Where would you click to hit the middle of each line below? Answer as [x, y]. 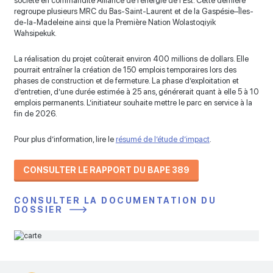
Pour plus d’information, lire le [64, 140]
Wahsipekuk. [35, 34]
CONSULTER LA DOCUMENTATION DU [115, 201]
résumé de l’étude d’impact [162, 140]
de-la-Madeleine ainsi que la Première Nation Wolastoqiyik [115, 23]
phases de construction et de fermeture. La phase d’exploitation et [126, 81]
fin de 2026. [35, 114]
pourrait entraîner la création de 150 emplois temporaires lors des [125, 70]
